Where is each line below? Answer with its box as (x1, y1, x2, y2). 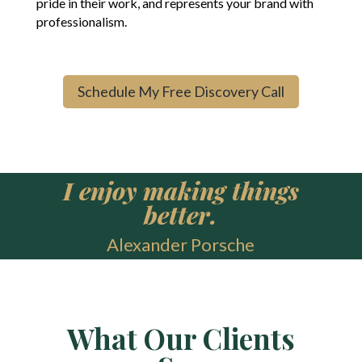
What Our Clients (66, 318, 295, 357)
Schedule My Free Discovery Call (77, 82, 284, 101)
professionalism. (36, 14, 127, 30)
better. (144, 198, 218, 231)
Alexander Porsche (107, 233, 255, 255)
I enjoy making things (62, 174, 299, 207)
